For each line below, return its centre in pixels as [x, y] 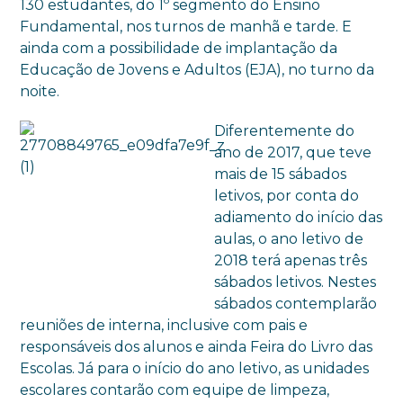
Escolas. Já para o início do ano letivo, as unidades [195, 368]
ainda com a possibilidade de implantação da [179, 48]
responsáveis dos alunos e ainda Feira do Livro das [197, 347]
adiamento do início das [299, 217]
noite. [40, 91]
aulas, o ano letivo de [289, 239]
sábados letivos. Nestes [296, 282]
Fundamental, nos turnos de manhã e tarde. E [186, 27]
